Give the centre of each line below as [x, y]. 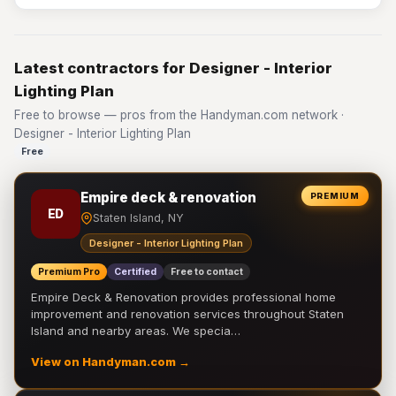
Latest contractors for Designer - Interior [173, 68]
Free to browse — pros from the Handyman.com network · [179, 115]
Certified [135, 272]
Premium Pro [69, 272]
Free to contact [207, 272]
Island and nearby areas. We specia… [136, 331]
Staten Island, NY [138, 218]
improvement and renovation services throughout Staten [187, 314]
